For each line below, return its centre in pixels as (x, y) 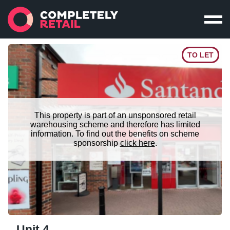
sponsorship (95, 143)
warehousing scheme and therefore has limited (115, 125)
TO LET (200, 55)
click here (137, 143)
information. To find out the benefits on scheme (115, 134)
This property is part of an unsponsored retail (115, 116)
